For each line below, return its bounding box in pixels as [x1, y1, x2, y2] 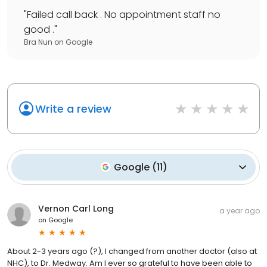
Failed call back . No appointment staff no [27, 7, 221, 21]
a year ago [219, 205, 260, 216]
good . [24, 22, 54, 36]
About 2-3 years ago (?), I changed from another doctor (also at [7, 245, 257, 257]
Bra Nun [24, 36, 52, 47]
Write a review [35, 101, 111, 116]
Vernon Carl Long [38, 202, 114, 215]
